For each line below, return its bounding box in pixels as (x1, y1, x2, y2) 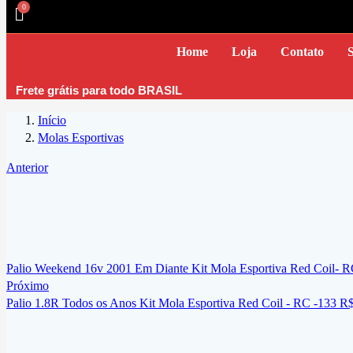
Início (38, 113, 66, 127)
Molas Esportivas (38, 130, 124, 144)
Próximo (6, 278, 49, 292)
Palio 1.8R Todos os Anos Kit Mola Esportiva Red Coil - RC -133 (6, 295, 336, 310)
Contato (280, 44, 324, 58)
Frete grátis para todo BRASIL (16, 83, 183, 97)
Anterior (6, 160, 48, 174)
